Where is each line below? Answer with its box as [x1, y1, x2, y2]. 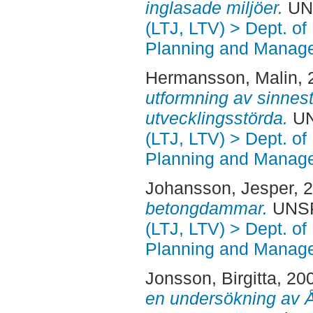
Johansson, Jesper [145, 178, 293, 198]
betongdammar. [145, 198, 268, 219]
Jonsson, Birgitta [145, 268, 277, 288]
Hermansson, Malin [145, 68, 298, 88]
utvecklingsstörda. [145, 108, 288, 129]
